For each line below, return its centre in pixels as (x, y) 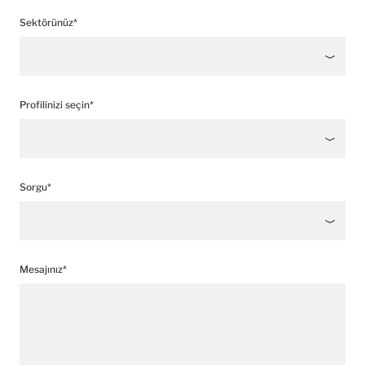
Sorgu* (35, 187)
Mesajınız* (43, 269)
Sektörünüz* (48, 22)
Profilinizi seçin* (57, 105)
